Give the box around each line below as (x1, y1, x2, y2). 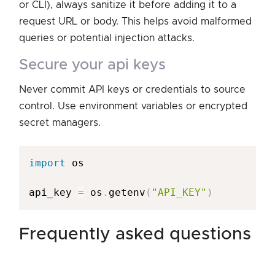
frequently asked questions (29, 225, 251, 243)
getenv (109, 186, 145, 198)
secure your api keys (28, 57, 166, 72)
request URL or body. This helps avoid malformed (19, 16, 252, 26)
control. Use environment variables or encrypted (19, 101, 247, 111)
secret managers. (19, 117, 101, 128)
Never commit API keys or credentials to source (19, 84, 246, 95)
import (29, 157, 66, 169)
